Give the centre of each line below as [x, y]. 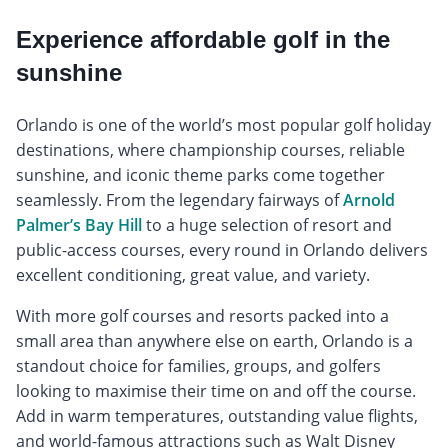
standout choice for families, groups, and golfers [198, 365]
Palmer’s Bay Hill [79, 224]
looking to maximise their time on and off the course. [216, 390]
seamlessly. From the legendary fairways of [179, 199]
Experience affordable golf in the [203, 39]
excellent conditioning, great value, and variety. [193, 274]
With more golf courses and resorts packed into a [202, 315]
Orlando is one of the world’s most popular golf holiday [223, 124]
